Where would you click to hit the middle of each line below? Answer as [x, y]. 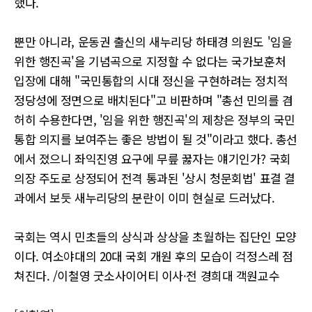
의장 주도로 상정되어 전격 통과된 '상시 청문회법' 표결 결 [155, 178]
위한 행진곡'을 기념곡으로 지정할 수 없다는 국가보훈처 [150, 61]
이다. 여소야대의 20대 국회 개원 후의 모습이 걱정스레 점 [154, 256]
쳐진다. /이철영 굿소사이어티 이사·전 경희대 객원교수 [147, 275]
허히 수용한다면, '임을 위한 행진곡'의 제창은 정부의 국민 [155, 119]
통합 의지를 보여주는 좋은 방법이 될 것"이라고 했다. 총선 [156, 139]
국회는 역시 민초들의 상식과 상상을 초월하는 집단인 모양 [155, 236]
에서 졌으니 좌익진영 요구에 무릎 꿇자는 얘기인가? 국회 [153, 158]
